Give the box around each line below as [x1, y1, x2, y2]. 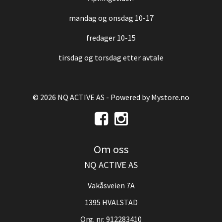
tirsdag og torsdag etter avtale [58, 53, 164, 63]
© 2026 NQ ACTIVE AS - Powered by [33, 92, 151, 103]
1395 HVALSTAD [84, 197, 138, 208]
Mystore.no [151, 92, 189, 103]
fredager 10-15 [86, 33, 136, 43]
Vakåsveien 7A [87, 180, 135, 191]
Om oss [93, 142, 129, 157]
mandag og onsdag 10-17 [68, 13, 154, 23]
